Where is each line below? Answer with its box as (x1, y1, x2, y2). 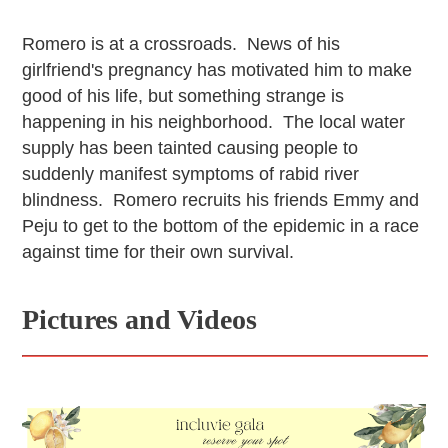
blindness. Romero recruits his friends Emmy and (22, 190, 420, 211)
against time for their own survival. (22, 242, 295, 263)
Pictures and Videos (22, 304, 258, 336)
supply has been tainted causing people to (22, 138, 359, 159)
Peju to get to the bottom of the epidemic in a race (22, 216, 420, 237)
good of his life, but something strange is (22, 86, 345, 107)
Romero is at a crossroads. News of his (22, 34, 341, 55)
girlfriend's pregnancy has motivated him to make (22, 60, 413, 81)
